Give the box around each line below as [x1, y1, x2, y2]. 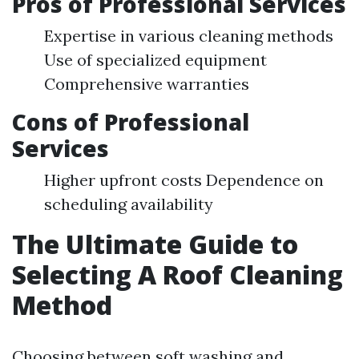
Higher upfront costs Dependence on [44, 170, 324, 190]
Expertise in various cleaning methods [44, 26, 333, 46]
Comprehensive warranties [44, 74, 249, 94]
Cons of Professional [12, 107, 249, 137]
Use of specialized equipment [44, 50, 267, 70]
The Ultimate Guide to [12, 227, 298, 261]
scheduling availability [44, 194, 213, 214]
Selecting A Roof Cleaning [12, 257, 343, 292]
